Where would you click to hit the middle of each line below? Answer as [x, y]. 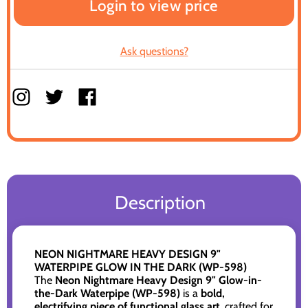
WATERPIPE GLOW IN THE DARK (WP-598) [141, 267]
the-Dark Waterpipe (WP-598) [107, 294]
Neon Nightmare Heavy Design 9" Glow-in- [158, 280]
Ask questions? [154, 52]
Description [161, 203]
